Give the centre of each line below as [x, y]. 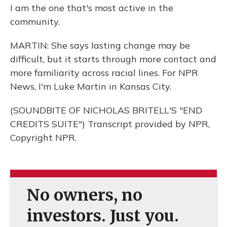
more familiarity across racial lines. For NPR [104, 73]
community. [35, 22]
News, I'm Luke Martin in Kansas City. [91, 86]
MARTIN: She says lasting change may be [100, 45]
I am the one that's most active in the [92, 8]
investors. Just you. [103, 216]
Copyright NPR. [43, 138]
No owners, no [84, 195]
